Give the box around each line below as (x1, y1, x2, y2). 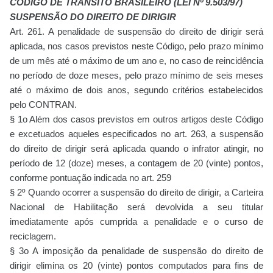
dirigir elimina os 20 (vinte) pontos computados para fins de (10, 260, 263, 271)
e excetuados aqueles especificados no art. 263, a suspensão (10, 129, 263, 140)
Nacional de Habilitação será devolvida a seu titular (10, 202, 263, 213)
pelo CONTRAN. (10, 99, 77, 110)
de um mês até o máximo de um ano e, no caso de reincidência (10, 55, 263, 66)
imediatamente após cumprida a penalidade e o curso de (10, 216, 263, 227)
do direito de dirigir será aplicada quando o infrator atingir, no (10, 143, 263, 154)
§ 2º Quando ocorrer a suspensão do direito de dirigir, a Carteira (10, 187, 263, 198)
